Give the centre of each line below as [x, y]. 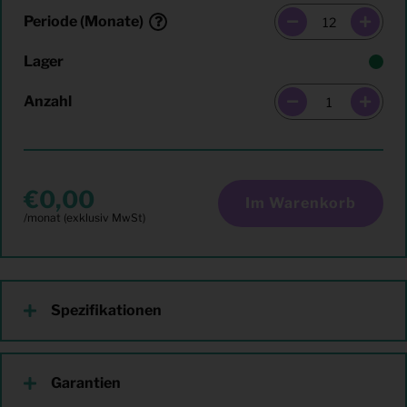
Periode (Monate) [84, 21]
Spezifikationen [106, 310]
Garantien [86, 383]
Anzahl [48, 101]
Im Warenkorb [301, 203]
